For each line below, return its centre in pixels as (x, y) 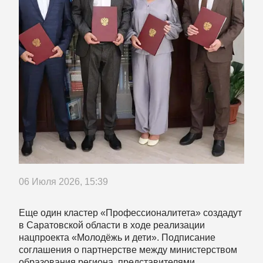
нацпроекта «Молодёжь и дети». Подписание (117, 237)
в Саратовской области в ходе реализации (112, 225)
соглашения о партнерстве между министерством (128, 249)
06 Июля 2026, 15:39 (63, 181)
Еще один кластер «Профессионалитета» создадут (130, 213)
